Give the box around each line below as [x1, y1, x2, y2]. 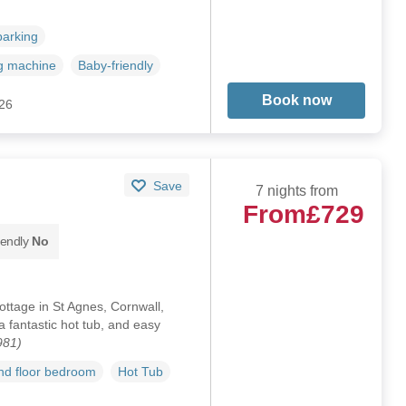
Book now [261, 92, 332, 108]
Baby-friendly [77, 57, 153, 72]
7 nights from [255, 182, 338, 198]
